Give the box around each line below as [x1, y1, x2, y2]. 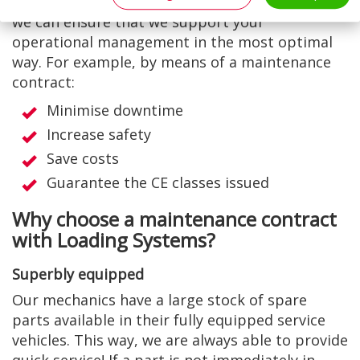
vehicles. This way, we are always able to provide [12, 330, 348, 350]
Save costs [47, 149, 119, 168]
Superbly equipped [12, 264, 144, 284]
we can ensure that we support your [12, 12, 264, 31]
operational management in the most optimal [12, 32, 333, 51]
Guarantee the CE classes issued [47, 173, 269, 192]
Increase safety [47, 125, 151, 144]
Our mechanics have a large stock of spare [12, 290, 307, 309]
